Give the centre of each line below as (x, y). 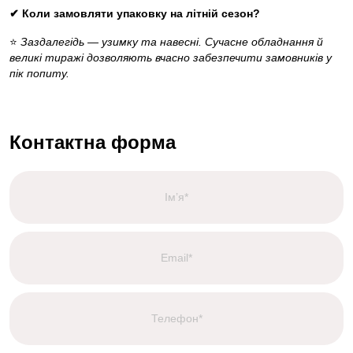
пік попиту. (39, 74)
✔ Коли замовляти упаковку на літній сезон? (135, 14)
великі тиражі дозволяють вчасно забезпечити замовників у (171, 58)
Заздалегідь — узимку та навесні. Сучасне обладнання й (172, 42)
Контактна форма (93, 143)
